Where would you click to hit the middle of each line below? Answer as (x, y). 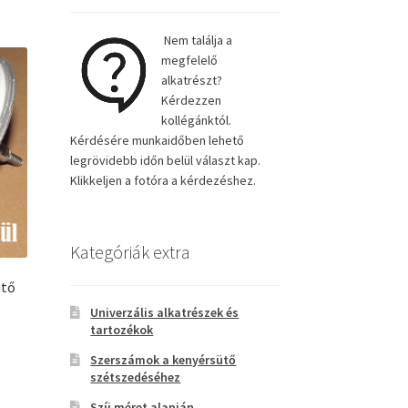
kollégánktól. (196, 121)
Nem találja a (196, 41)
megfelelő (189, 61)
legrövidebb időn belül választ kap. (165, 161)
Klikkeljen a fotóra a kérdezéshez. (163, 181)
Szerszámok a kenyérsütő (163, 359)
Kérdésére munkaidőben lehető (157, 141)
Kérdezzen (191, 101)
